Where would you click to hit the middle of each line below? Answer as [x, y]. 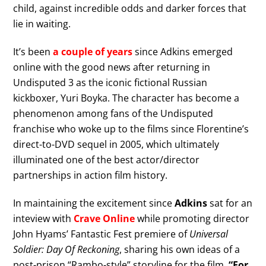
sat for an [230, 203]
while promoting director [192, 219]
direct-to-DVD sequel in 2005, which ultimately [116, 145]
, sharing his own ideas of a [180, 250]
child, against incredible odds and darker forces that [130, 9]
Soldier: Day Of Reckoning [66, 250]
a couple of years [93, 52]
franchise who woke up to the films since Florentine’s [131, 129]
